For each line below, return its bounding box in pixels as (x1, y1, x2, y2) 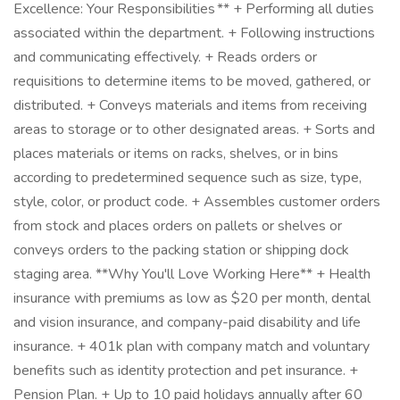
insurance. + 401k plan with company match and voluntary (13, 337, 370, 356)
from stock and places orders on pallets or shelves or (13, 216, 342, 236)
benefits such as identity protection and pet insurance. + (13, 361, 358, 380)
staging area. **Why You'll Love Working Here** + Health (13, 264, 371, 284)
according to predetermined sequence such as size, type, (13, 168, 362, 187)
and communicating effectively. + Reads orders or (13, 47, 317, 67)
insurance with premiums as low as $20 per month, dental (13, 288, 371, 308)
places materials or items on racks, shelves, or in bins (13, 144, 338, 163)
